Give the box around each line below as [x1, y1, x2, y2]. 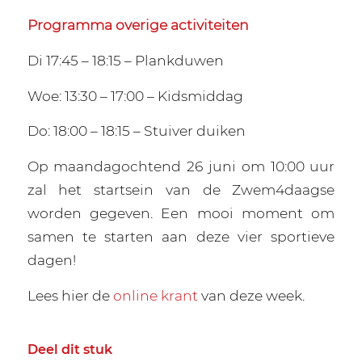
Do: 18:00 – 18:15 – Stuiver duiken [27, 122, 249, 140]
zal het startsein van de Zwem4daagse [27, 181, 335, 199]
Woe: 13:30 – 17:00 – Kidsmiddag [27, 86, 243, 104]
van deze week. [197, 286, 305, 304]
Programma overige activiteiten [27, 16, 249, 34]
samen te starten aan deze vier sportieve [27, 228, 335, 246]
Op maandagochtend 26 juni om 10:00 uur [27, 158, 335, 175]
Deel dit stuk [27, 342, 112, 358]
